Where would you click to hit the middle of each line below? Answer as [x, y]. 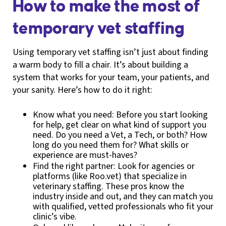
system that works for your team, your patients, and [111, 77]
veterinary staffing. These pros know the [108, 186]
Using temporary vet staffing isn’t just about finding [110, 52]
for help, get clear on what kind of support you [120, 125]
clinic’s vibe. [55, 216]
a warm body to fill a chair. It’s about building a [100, 65]
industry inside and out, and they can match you [123, 196]
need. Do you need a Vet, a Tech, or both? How [120, 135]
